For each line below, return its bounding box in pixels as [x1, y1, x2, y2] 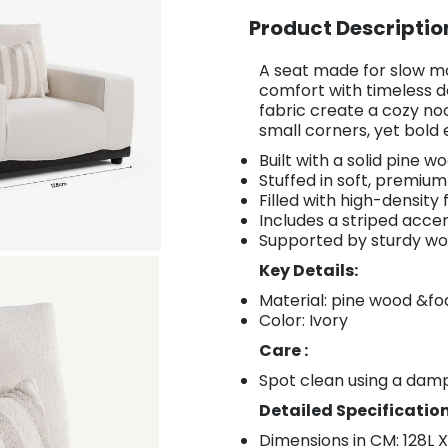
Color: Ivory [259, 309, 348, 333]
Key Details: [259, 259, 358, 283]
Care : [259, 339, 308, 363]
